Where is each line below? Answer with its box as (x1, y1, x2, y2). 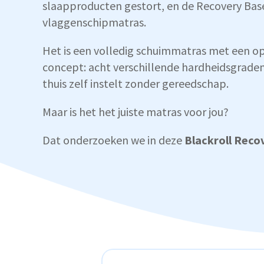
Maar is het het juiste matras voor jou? (42, 104, 229, 119)
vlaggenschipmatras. (42, 15, 146, 29)
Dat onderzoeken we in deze (42, 133, 182, 147)
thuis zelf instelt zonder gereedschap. (42, 76, 229, 91)
